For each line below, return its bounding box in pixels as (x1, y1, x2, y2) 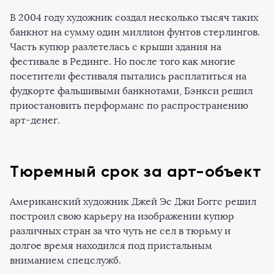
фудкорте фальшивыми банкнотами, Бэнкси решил (10, 84, 253, 97)
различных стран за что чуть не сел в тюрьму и (10, 224, 231, 237)
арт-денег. (10, 114, 60, 126)
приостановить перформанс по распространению (10, 99, 248, 111)
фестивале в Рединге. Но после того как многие (10, 55, 235, 67)
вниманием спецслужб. (10, 254, 121, 266)
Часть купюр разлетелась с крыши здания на (10, 40, 221, 53)
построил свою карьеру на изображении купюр (10, 210, 234, 222)
